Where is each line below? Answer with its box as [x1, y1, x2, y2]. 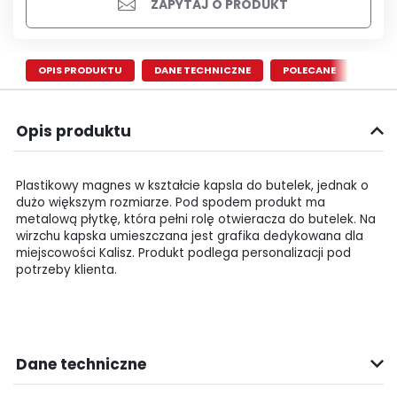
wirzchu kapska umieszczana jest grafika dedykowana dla [16, 227, 363, 245]
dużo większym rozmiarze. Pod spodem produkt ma [16, 193, 325, 211]
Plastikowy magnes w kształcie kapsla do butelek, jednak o [16, 176, 369, 194]
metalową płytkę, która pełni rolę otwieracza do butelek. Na [16, 210, 376, 228]
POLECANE [283, 63, 336, 78]
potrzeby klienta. [16, 261, 117, 278]
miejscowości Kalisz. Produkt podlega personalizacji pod [16, 244, 351, 261]
